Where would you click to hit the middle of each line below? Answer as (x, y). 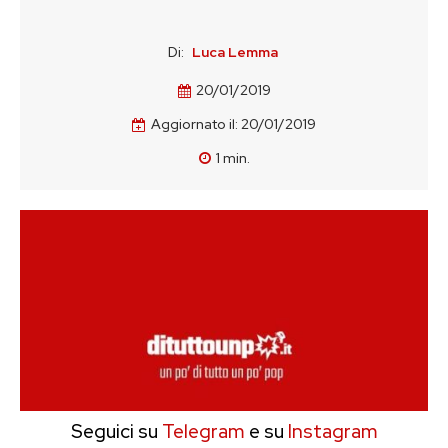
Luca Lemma (234, 52)
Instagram (332, 431)
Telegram (201, 431)
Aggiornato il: (194, 124)
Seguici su (114, 431)
